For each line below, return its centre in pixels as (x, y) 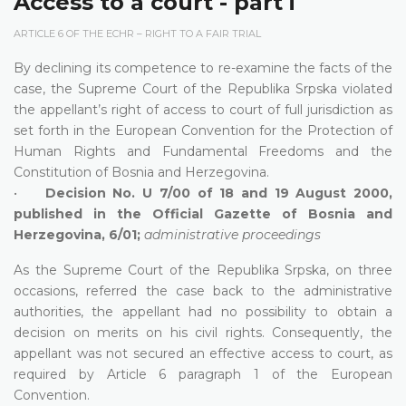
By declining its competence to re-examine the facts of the (203, 68)
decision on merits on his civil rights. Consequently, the (203, 332)
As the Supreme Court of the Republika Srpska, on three (203, 270)
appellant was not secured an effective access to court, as (203, 353)
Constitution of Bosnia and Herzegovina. (141, 172)
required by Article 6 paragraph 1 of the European (203, 374)
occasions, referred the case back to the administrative (203, 290)
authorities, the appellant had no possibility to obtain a (203, 311)
